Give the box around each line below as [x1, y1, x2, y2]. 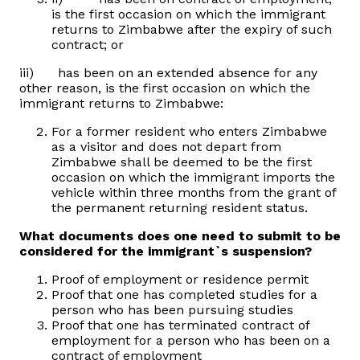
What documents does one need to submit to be [19, 228, 341, 244]
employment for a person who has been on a [51, 333, 330, 349]
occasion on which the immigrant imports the [51, 170, 335, 186]
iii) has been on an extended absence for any [19, 65, 317, 81]
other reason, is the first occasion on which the [19, 80, 310, 96]
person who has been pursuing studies [51, 302, 293, 318]
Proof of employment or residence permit [51, 272, 309, 288]
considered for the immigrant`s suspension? [19, 243, 312, 260]
